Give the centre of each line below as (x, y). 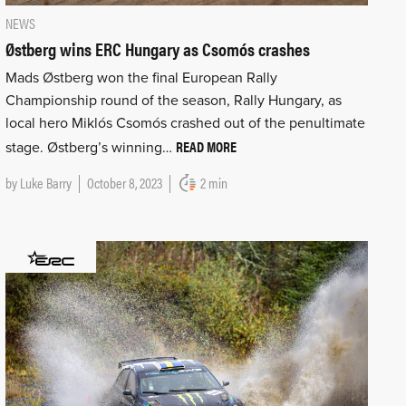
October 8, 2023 (124, 183)
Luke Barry (45, 183)
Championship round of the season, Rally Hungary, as (173, 101)
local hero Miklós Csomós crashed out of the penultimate (185, 124)
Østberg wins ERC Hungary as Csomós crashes (157, 49)
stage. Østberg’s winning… (90, 148)
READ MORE (206, 147)
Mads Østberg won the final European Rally (141, 78)
